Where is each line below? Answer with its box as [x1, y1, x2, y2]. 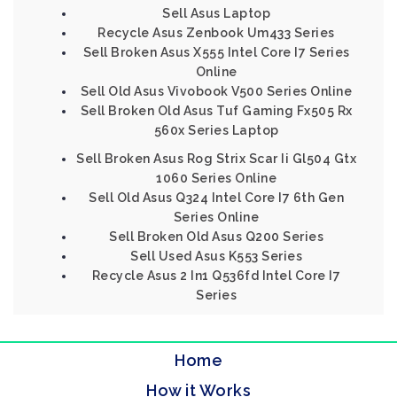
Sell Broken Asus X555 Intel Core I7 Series [82, 45, 350, 59]
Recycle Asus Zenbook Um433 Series [97, 26, 335, 40]
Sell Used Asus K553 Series [130, 249, 302, 263]
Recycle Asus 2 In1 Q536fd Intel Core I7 [91, 269, 341, 283]
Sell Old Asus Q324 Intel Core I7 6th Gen [89, 191, 344, 205]
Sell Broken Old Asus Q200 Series [109, 230, 323, 244]
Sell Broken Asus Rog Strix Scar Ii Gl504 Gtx [76, 152, 356, 166]
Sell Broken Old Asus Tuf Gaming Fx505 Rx [80, 104, 353, 118]
